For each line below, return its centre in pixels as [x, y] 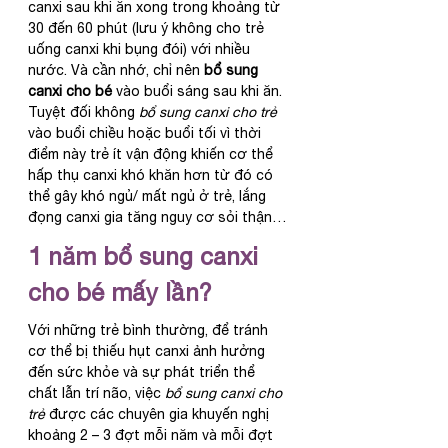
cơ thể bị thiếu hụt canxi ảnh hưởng [148, 350]
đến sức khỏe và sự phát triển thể [143, 371]
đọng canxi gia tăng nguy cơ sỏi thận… [157, 216]
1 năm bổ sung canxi [146, 255]
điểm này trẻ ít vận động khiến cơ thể [152, 153]
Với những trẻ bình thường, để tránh [150, 329]
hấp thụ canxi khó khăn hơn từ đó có [152, 174]
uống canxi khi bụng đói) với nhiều [141, 48]
